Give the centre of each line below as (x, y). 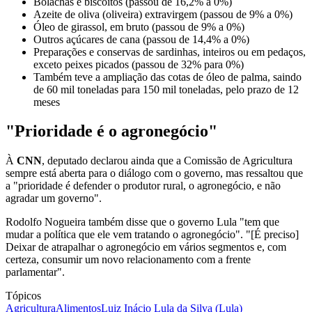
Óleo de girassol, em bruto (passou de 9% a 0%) (139, 26)
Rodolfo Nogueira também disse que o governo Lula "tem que (142, 222)
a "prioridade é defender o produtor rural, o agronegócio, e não (143, 186)
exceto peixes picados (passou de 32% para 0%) (139, 64)
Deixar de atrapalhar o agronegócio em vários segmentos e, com (146, 247)
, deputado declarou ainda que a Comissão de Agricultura (167, 161)
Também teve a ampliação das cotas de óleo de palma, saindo (167, 77)
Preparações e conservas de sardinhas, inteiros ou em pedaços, (170, 52)
